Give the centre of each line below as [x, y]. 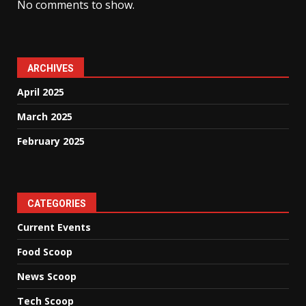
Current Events [54, 227]
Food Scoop [45, 252]
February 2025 [51, 141]
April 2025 [41, 92]
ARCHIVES [51, 68]
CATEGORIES [57, 204]
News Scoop [47, 276]
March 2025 [45, 116]
